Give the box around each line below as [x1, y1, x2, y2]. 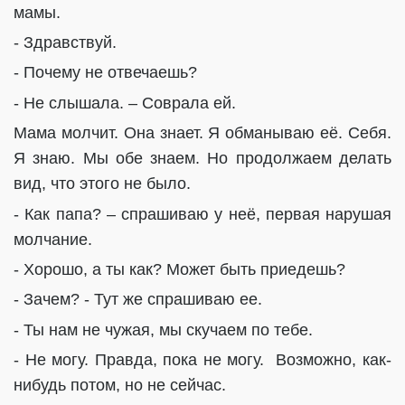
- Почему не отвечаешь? [14, 63, 197, 82]
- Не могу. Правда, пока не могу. [14, 351, 270, 370]
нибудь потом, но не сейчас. [14, 376, 226, 395]
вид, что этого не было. [14, 174, 191, 193]
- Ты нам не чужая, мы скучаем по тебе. [14, 320, 313, 339]
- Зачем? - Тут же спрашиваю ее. [14, 290, 262, 309]
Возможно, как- [276, 351, 392, 370]
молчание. [14, 230, 92, 249]
